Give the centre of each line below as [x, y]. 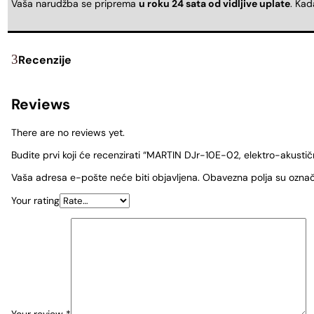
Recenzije [45, 60]
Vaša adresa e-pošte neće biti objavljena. [105, 178]
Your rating [35, 201]
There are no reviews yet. [68, 133]
